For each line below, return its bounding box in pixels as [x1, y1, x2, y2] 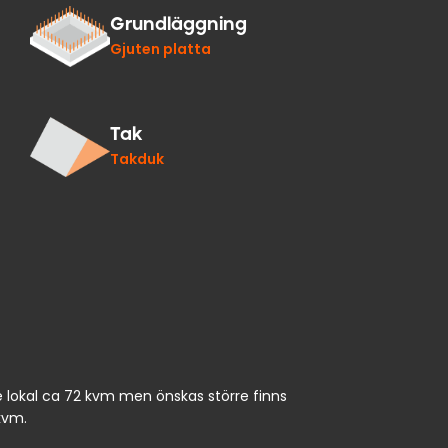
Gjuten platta [110, 39, 211, 60]
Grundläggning [110, 13, 247, 35]
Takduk [110, 149, 164, 170]
